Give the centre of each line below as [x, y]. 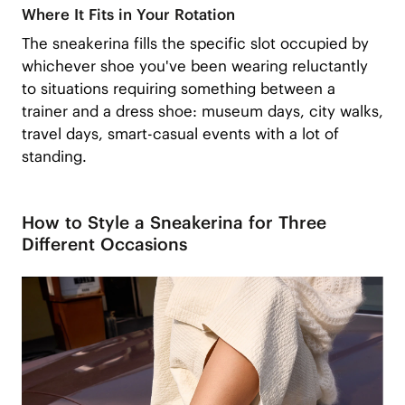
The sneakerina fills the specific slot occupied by [195, 44]
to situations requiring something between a [178, 89]
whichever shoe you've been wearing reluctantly [194, 66]
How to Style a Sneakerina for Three [174, 223]
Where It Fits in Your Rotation [128, 14]
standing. [54, 157]
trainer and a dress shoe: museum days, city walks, [202, 112]
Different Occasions [104, 245]
